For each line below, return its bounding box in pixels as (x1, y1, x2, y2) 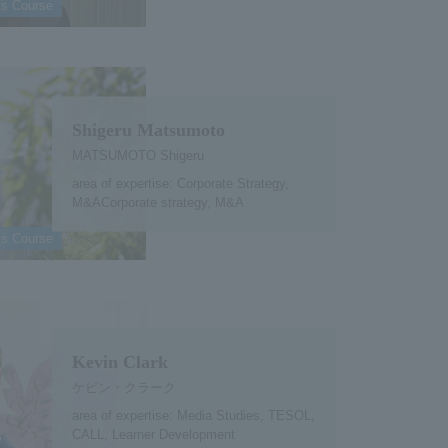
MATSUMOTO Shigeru (71, 147, 204, 163)
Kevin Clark (71, 351, 168, 372)
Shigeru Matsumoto (71, 119, 225, 140)
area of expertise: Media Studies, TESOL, (71, 407, 315, 423)
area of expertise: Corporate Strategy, (71, 175, 289, 191)
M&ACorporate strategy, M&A (71, 194, 244, 210)
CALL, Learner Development (71, 426, 235, 442)
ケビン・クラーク (71, 379, 176, 395)
